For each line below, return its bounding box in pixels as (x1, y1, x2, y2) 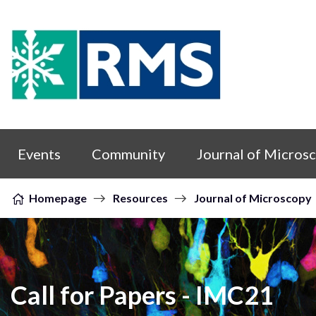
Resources (113, 191, 168, 205)
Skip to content (7, 116, 106, 133)
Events (18, 145, 61, 162)
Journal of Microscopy (194, 191, 312, 205)
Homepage (29, 191, 87, 205)
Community (92, 145, 166, 162)
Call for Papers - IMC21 (11, 279, 274, 310)
